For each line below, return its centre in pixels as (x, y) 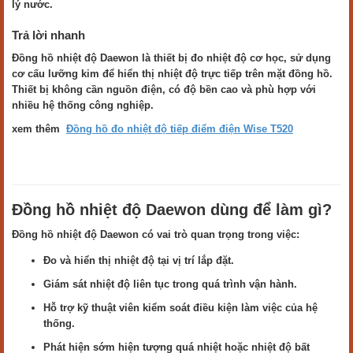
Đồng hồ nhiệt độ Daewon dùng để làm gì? (172, 210)
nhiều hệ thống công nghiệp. (83, 105)
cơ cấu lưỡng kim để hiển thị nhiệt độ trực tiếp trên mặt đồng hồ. (172, 74)
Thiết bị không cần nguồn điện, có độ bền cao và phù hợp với (164, 89)
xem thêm (39, 129)
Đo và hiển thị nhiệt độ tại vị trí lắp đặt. (139, 260)
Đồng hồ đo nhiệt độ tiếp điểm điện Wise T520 (180, 129)
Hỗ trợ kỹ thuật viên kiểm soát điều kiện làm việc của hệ (180, 308)
